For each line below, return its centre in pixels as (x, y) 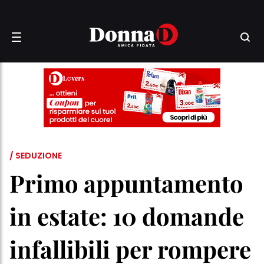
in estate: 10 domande (127, 216)
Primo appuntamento (126, 183)
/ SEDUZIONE (36, 156)
